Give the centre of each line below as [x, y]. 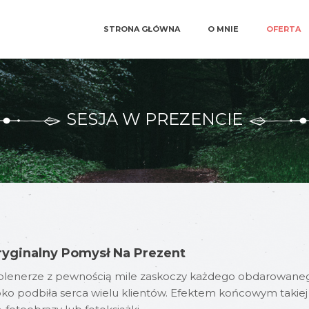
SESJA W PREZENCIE [154, 119]
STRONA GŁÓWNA [142, 29]
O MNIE [223, 29]
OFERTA [283, 29]
